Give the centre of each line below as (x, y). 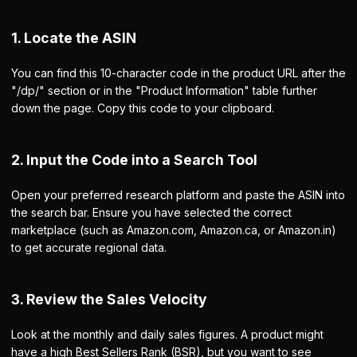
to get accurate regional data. (89, 247)
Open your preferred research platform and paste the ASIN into (178, 195)
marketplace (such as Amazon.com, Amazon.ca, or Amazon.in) (174, 230)
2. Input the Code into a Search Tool (134, 160)
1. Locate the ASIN (74, 38)
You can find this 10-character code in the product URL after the (178, 73)
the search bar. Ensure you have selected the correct (151, 212)
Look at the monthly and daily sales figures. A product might (167, 334)
